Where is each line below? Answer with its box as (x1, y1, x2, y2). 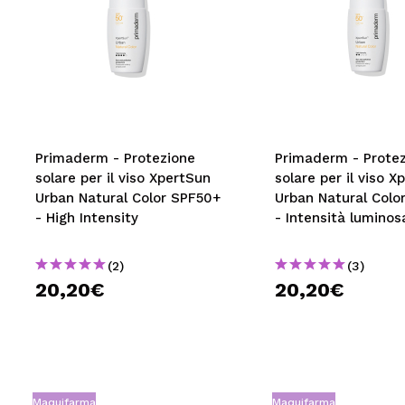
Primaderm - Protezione (35, 150, 195, 166)
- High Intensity (35, 210, 138, 226)
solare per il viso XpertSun (35, 170, 211, 186)
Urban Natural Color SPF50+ (35, 190, 221, 206)
